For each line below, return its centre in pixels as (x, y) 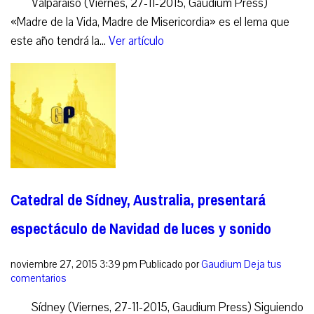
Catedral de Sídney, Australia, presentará (138, 200)
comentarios (39, 279)
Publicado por (170, 265)
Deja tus (263, 265)
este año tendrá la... (60, 41)
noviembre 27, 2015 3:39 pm (74, 265)
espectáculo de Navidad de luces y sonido (141, 229)
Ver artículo (136, 41)
